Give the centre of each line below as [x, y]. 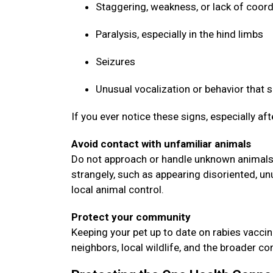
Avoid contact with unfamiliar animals [162, 144]
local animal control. [119, 190]
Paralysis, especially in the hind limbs [181, 34]
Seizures [117, 62]
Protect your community [132, 217]
